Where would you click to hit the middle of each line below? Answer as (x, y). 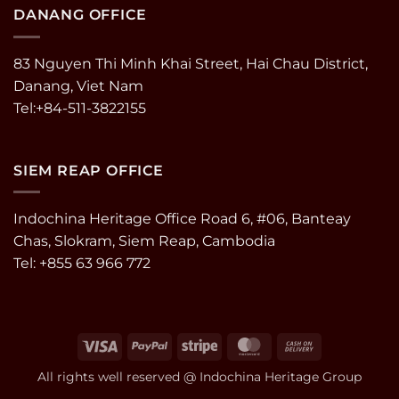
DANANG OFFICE (80, 15)
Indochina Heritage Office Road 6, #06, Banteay (182, 219)
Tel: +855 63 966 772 (82, 264)
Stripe (235, 344)
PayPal (188, 344)
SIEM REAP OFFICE (89, 170)
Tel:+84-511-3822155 (80, 108)
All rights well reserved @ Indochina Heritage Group (199, 377)
